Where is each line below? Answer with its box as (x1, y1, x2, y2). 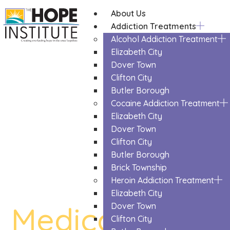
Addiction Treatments (111, 21, 197, 32)
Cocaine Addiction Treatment (111, 98, 220, 109)
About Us (111, 8, 146, 19)
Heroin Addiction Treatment (111, 175, 215, 186)
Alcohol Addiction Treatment (111, 34, 218, 45)
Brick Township (111, 162, 167, 173)
